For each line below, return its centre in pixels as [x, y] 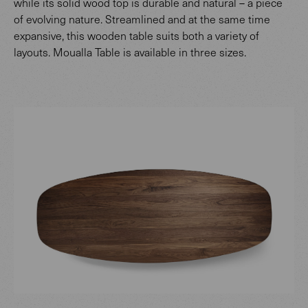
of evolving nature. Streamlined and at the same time [142, 19]
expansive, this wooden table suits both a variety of [136, 35]
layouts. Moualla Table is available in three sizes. [130, 52]
